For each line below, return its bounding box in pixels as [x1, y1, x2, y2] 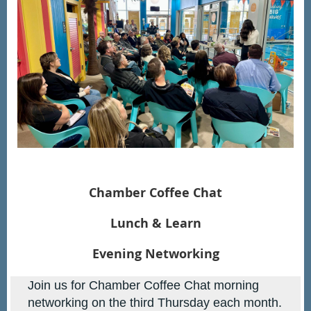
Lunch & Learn [110, 215, 201, 233]
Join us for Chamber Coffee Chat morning [28, 278, 259, 293]
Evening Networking [92, 245, 219, 263]
